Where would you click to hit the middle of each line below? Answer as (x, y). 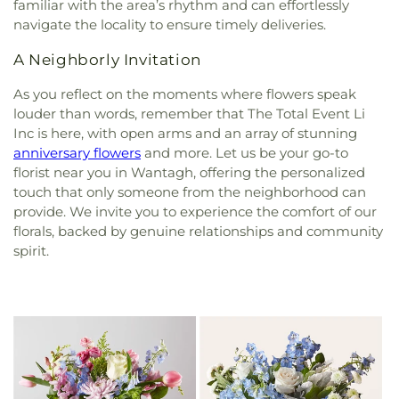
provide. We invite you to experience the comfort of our (195, 212)
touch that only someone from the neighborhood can (190, 192)
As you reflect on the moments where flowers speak (185, 94)
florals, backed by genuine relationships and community (198, 232)
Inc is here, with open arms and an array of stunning (185, 134)
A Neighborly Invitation (107, 60)
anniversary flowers (77, 153)
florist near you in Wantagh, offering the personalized (189, 173)
